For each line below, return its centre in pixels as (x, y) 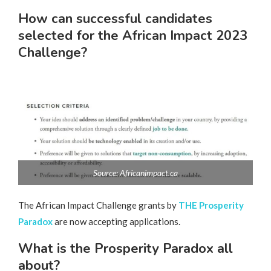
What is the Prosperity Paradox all (126, 248)
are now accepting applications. (117, 221)
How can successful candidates (115, 18)
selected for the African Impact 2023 (133, 35)
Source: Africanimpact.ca (135, 172)
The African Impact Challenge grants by (98, 205)
